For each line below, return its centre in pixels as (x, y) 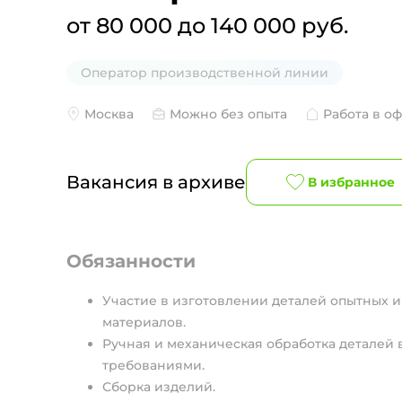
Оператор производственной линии (205, 73)
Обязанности (131, 261)
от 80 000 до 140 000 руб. (207, 26)
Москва (109, 114)
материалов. (144, 322)
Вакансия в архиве (156, 182)
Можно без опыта (228, 114)
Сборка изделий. (159, 387)
